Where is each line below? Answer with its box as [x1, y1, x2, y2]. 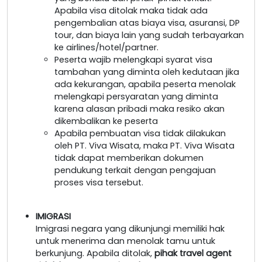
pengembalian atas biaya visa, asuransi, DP [54, 16, 240, 29]
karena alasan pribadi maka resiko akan [54, 102, 225, 115]
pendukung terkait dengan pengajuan [54, 164, 216, 176]
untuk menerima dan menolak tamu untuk [36, 235, 215, 247]
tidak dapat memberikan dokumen [54, 151, 204, 164]
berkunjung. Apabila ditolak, [36, 247, 154, 259]
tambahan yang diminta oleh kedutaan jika [54, 65, 239, 78]
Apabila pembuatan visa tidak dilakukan [54, 127, 226, 139]
